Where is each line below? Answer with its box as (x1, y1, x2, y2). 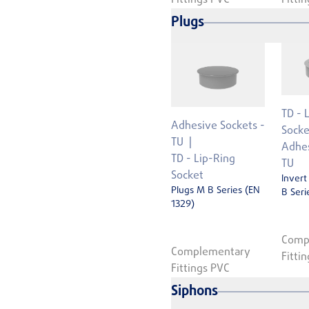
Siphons (171, 280, 218, 302)
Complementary (171, 243, 250, 261)
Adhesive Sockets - (171, 118, 265, 135)
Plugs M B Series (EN (171, 183, 260, 199)
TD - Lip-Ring (171, 151, 235, 168)
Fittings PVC (171, 260, 230, 277)
